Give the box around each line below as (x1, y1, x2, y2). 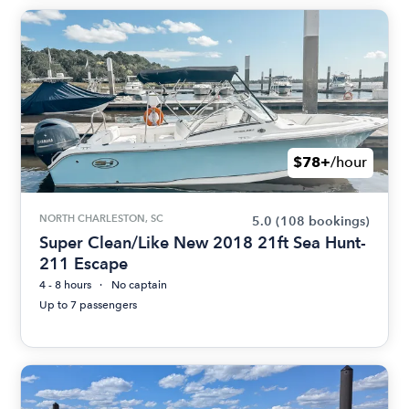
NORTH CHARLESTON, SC (39, 211, 164, 225)
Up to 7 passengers (39, 298, 138, 311)
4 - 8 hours (39, 278, 92, 291)
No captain (111, 278, 168, 291)
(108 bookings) (275, 213, 370, 229)
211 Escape (39, 253, 129, 273)
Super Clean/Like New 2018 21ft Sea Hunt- (39, 232, 367, 252)
